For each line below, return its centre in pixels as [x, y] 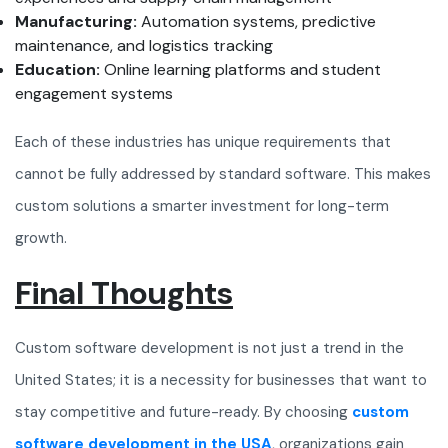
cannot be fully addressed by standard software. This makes [223, 174]
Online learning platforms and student [240, 70]
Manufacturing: [76, 22]
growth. [41, 238]
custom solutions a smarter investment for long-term [202, 206]
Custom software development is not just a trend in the [209, 348]
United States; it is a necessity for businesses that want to [221, 380]
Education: [57, 70]
